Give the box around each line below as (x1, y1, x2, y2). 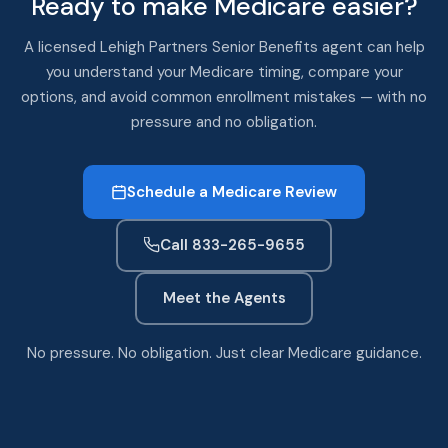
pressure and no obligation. (131, 111, 317, 132)
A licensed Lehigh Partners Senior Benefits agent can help (23, 36, 425, 57)
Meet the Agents (162, 288, 286, 308)
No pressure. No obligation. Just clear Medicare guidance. (26, 342, 422, 363)
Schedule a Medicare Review (127, 181, 337, 202)
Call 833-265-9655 (159, 235, 305, 255)
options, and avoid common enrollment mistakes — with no (21, 86, 427, 107)
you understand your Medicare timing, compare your (45, 61, 403, 82)
